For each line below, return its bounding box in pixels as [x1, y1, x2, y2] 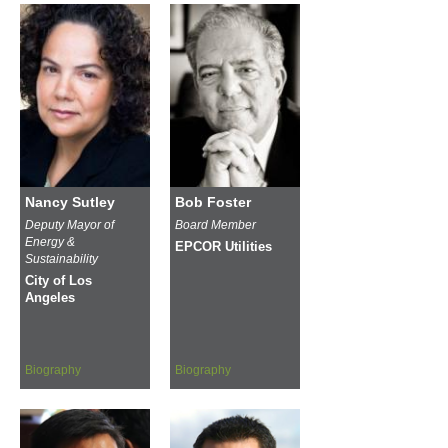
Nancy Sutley [25, 193, 115, 210]
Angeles [25, 290, 75, 305]
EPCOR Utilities [175, 239, 272, 254]
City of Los [25, 273, 92, 288]
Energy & [25, 234, 75, 249]
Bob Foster [175, 193, 251, 210]
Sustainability [25, 251, 98, 266]
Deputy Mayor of [25, 217, 114, 232]
